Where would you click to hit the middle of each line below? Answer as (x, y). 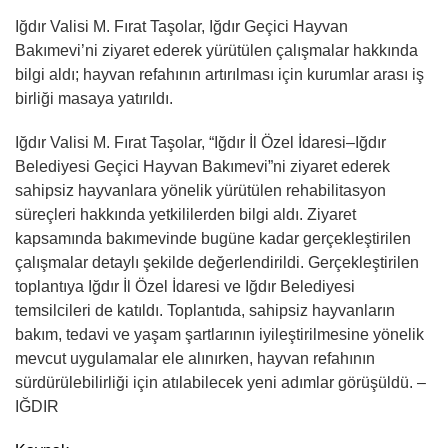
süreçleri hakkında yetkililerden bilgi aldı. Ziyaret (185, 214)
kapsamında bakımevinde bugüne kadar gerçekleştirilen (213, 238)
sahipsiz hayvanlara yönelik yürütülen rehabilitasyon (200, 190)
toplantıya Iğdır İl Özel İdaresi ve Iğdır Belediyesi (185, 286)
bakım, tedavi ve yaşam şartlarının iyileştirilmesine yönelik (219, 334)
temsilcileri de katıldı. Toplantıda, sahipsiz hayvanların (205, 310)
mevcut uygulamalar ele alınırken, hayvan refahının (195, 358)
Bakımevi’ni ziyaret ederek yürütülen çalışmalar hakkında (216, 50)
